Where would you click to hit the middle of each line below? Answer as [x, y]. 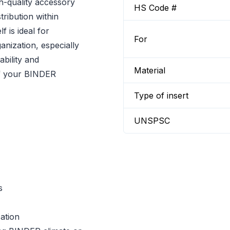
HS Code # [155, 8]
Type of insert [161, 95]
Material [150, 70]
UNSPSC [152, 121]
